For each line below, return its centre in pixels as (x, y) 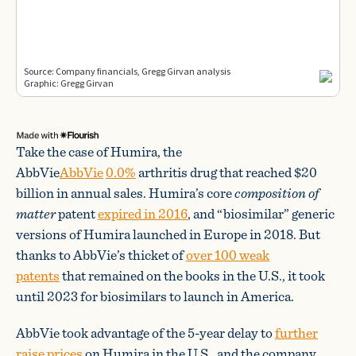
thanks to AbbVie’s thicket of (101, 255)
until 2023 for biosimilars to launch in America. (155, 296)
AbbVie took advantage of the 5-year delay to (145, 333)
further (296, 333)
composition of (277, 193)
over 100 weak (228, 255)
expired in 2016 (143, 213)
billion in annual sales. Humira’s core (125, 193)
